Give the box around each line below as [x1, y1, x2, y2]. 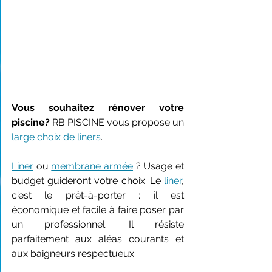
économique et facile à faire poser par [12, 204, 184, 216]
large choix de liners [12, 131, 101, 143]
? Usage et [133, 160, 185, 172]
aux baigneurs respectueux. [12, 248, 136, 259]
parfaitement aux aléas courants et [12, 233, 184, 245]
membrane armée [51, 160, 134, 172]
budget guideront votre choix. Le [12, 175, 164, 186]
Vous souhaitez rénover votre [12, 102, 184, 114]
